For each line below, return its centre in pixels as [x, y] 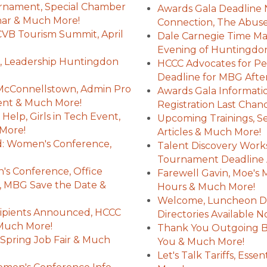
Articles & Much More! [209, 132]
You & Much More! [201, 242]
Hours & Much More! [206, 187]
